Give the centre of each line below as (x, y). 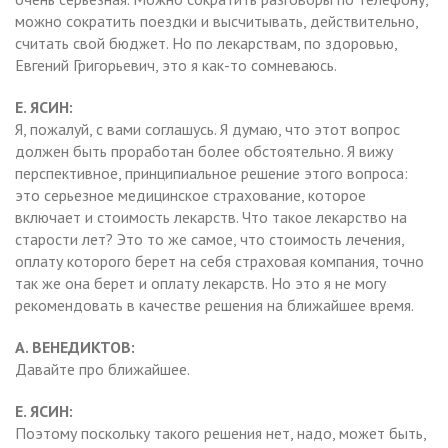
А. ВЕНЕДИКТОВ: (75, 346)
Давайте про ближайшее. (102, 368)
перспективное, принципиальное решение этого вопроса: (211, 172)
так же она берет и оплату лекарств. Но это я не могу (200, 282)
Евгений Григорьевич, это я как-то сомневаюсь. (176, 64)
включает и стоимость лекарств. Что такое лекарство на (211, 216)
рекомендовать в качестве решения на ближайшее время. (214, 304)
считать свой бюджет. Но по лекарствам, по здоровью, (206, 42)
